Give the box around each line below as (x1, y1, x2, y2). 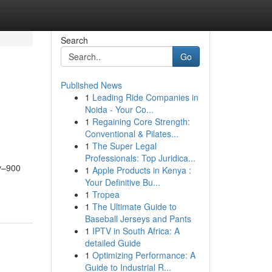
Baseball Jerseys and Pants (84, 212, 191, 225)
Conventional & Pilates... (84, 127, 178, 140)
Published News (60, 79, 122, 91)
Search (60, 34, 88, 46)
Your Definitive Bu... (84, 176, 160, 188)
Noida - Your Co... (84, 103, 154, 115)
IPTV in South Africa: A (92, 225, 180, 237)
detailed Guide (84, 237, 141, 249)
